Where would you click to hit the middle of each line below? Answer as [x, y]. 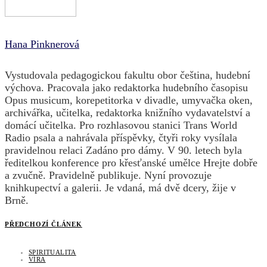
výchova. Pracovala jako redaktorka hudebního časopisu [126, 87]
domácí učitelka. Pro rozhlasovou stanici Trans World [121, 125]
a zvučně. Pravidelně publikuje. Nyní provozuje [108, 175]
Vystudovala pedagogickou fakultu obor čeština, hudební [128, 75]
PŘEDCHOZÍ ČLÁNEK [44, 224]
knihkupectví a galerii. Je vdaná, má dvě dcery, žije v [120, 187]
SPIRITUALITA [52, 252]
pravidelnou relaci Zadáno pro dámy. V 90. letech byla [123, 150]
